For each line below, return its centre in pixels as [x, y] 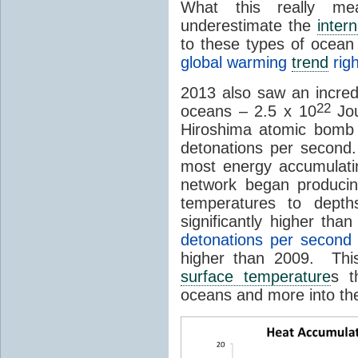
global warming [236, 62]
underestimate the [249, 25]
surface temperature [256, 276]
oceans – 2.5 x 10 [249, 111]
